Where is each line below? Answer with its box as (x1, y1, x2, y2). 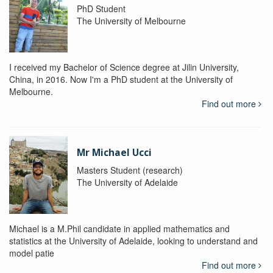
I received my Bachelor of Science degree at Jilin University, (9, 60, 239, 73)
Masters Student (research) (76, 163, 183, 176)
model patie (9, 246, 54, 259)
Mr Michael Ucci (76, 146, 152, 159)
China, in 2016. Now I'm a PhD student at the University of (9, 73, 233, 85)
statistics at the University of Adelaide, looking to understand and (9, 234, 258, 247)
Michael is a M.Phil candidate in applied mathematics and (9, 222, 230, 235)
